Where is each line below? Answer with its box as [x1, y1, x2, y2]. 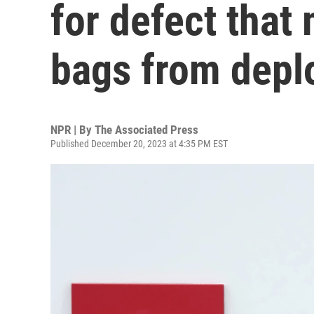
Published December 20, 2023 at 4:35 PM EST [50, 138, 228, 149]
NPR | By [50, 123, 95, 137]
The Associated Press [95, 123, 198, 137]
